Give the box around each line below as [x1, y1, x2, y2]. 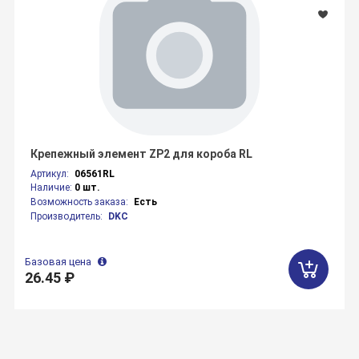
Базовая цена [24, 256, 94, 268]
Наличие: [30, 182, 75, 193]
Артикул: [30, 168, 72, 179]
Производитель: [30, 211, 106, 222]
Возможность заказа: [30, 196, 131, 208]
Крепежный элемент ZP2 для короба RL [30, 147, 253, 160]
